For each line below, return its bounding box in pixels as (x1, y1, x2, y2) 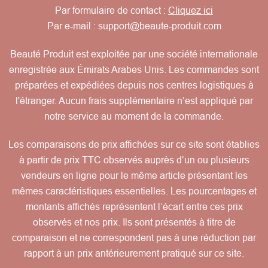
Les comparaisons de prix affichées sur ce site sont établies (8, 139, 260, 150)
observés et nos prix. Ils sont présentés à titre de (32, 217, 236, 228)
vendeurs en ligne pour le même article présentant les (20, 170, 248, 181)
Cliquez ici (168, 5, 213, 16)
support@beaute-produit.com (98, 21, 221, 32)
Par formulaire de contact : (55, 5, 168, 16)
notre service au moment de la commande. (44, 111, 224, 122)
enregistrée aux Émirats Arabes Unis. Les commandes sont (9, 65, 259, 75)
